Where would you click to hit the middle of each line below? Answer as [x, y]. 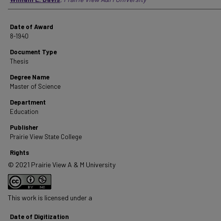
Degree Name [30, 77]
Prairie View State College [46, 137]
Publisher [24, 127]
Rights [19, 152]
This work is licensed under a [50, 198]
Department [28, 102]
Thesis [19, 61]
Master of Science [35, 86]
